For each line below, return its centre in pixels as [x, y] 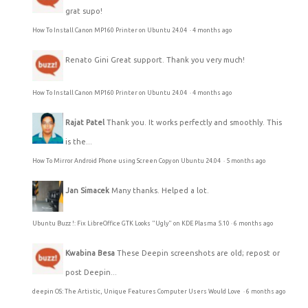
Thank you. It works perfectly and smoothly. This [194, 122]
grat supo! [84, 11]
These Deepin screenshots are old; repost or [198, 253]
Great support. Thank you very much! [178, 59]
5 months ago [246, 161]
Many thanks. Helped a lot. [160, 190]
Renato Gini [88, 59]
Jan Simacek [87, 190]
